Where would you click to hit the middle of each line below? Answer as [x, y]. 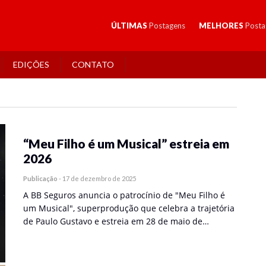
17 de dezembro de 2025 [99, 178]
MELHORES [222, 26]
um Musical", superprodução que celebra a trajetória [129, 208]
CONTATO [93, 64]
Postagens [167, 26]
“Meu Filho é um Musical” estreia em [126, 143]
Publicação [40, 178]
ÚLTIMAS [130, 26]
